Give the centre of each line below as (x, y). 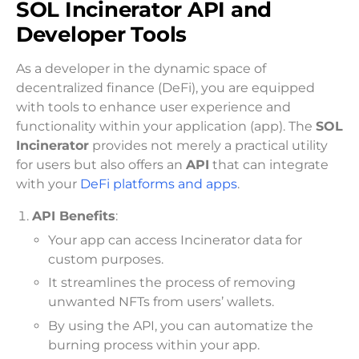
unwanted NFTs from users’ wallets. (161, 302)
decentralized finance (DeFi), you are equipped (165, 88)
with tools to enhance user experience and (153, 107)
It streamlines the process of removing (172, 283)
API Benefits (74, 216)
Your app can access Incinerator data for (175, 240)
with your (48, 184)
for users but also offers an (101, 165)
